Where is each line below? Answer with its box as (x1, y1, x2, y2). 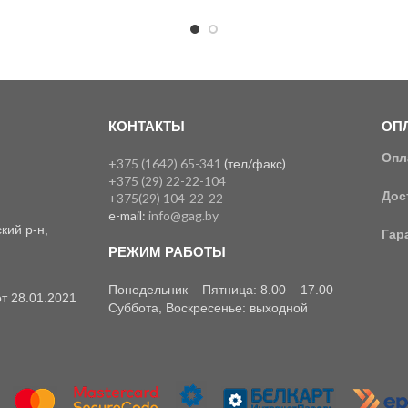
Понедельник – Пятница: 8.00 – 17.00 (108, 282, 334, 298)
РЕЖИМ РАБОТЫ (108, 242, 227, 262)
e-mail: (108, 208, 149, 224)
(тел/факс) (221, 156, 287, 172)
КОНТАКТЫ (108, 117, 186, 137)
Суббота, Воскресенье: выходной (108, 301, 309, 316)
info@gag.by (148, 208, 219, 224)
